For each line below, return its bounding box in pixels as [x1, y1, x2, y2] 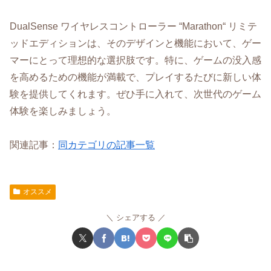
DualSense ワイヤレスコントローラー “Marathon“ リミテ [10, 21, 257, 31]
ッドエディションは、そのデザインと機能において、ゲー [10, 38, 261, 48]
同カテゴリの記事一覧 [58, 140, 155, 151]
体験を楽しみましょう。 [10, 105, 116, 116]
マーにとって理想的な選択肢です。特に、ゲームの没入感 [10, 54, 261, 65]
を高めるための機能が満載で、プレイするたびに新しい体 [10, 71, 261, 82]
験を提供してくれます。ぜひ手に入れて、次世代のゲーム [10, 88, 261, 99]
